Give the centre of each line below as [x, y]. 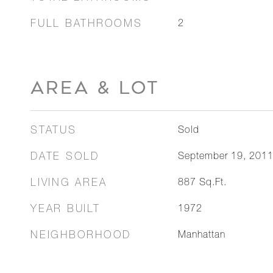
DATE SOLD [65, 158]
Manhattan [201, 236]
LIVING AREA [69, 184]
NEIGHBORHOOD [81, 236]
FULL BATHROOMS [87, 25]
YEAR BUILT [66, 210]
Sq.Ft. [213, 183]
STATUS [54, 131]
